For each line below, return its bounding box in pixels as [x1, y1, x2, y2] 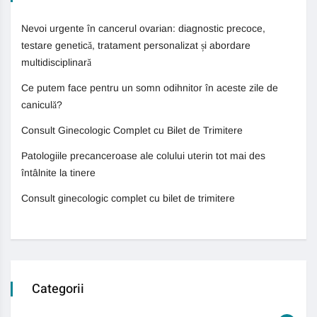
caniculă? [21, 99, 62, 110]
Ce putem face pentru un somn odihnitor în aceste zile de [21, 82, 278, 93]
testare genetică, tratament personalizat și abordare [21, 40, 250, 51]
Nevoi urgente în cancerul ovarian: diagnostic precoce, [21, 23, 265, 34]
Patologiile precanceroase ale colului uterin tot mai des [21, 150, 265, 161]
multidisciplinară [21, 57, 91, 68]
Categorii [32, 279, 84, 299]
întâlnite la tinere [21, 167, 96, 178]
